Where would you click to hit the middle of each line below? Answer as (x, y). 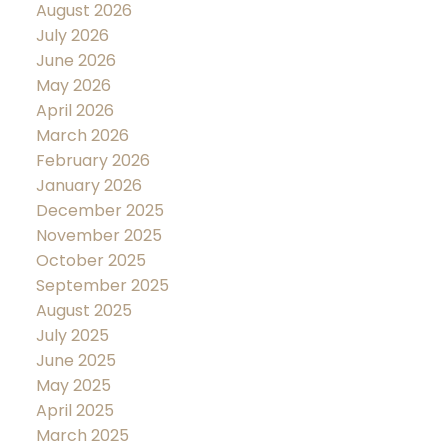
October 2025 (90, 261)
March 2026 (82, 136)
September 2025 (102, 286)
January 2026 (88, 186)
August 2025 (83, 311)
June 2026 (75, 61)
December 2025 (99, 211)
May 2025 (73, 386)
